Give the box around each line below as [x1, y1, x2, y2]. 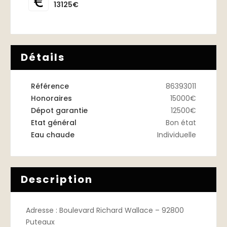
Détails [21, 50, 65, 64]
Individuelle [157, 130, 196, 140]
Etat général [31, 118, 77, 128]
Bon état [166, 118, 196, 128]
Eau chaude [31, 130, 74, 140]
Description [21, 172, 93, 186]
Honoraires [31, 93, 72, 103]
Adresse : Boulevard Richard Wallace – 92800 [26, 205, 184, 215]
